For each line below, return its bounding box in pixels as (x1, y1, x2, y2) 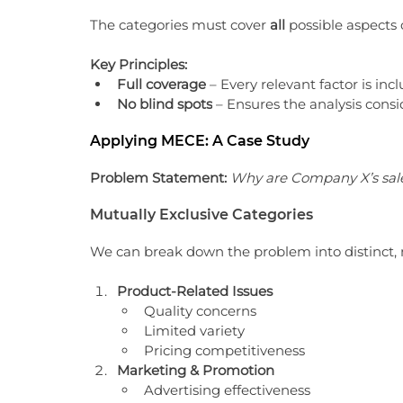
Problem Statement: (90, 169, 227, 186)
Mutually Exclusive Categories (90, 206, 313, 223)
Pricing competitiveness (144, 342, 305, 359)
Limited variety (144, 322, 245, 339)
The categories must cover (90, 16, 270, 33)
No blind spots (117, 95, 212, 112)
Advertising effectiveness (144, 381, 310, 399)
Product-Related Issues (117, 282, 273, 300)
